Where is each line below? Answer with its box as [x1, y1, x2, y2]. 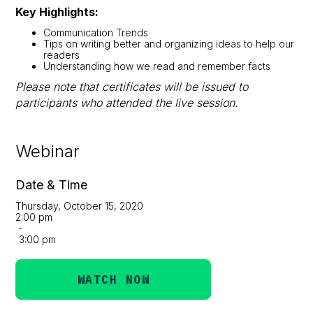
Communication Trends [43, 26, 149, 38]
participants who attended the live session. [15, 95, 239, 110]
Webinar [15, 140, 80, 161]
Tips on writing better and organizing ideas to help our [43, 37, 295, 50]
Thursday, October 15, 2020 [15, 199, 144, 212]
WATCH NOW [77, 272, 150, 286]
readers [43, 48, 80, 61]
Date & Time [15, 177, 88, 192]
